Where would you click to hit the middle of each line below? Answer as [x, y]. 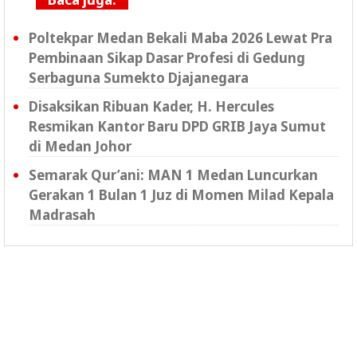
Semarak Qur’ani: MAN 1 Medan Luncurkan [173, 175]
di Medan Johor [80, 146]
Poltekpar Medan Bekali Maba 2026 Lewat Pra [180, 38]
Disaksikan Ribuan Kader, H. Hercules [151, 106]
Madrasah [62, 215]
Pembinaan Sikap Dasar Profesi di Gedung [167, 58]
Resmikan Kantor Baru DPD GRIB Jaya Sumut [177, 126]
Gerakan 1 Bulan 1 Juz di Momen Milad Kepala [181, 195]
